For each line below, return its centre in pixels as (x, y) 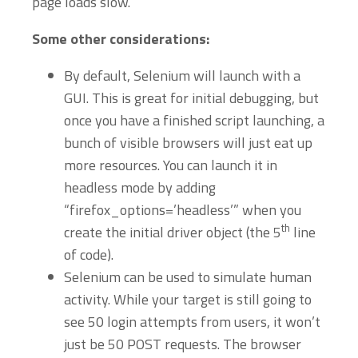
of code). (89, 255)
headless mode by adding (140, 187)
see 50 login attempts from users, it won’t (192, 322)
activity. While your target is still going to (188, 299)
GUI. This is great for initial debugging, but (191, 98)
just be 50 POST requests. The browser (183, 344)
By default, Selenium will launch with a (182, 76)
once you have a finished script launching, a (194, 120)
